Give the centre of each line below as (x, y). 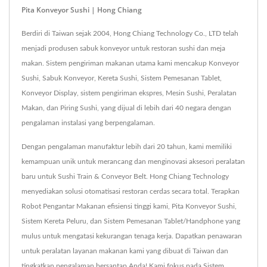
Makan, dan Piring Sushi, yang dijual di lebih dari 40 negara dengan (126, 108)
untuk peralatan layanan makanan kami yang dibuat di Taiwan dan (125, 251)
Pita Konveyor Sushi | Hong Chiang (82, 10)
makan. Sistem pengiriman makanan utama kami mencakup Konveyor (130, 63)
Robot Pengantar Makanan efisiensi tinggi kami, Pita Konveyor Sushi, (129, 207)
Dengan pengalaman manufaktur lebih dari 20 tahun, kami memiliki (127, 147)
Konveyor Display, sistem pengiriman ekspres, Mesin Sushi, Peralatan (129, 93)
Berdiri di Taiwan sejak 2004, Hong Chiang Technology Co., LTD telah (130, 34)
